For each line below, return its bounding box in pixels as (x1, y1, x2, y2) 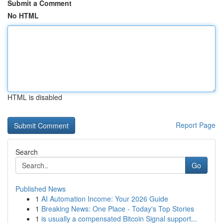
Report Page (176, 120, 216, 130)
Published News (15, 184, 66, 194)
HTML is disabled (7, 92, 62, 102)
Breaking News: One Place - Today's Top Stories (41, 204, 194, 214)
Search (15, 147, 38, 157)
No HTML (7, 10, 39, 20)
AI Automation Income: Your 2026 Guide (41, 194, 168, 204)
